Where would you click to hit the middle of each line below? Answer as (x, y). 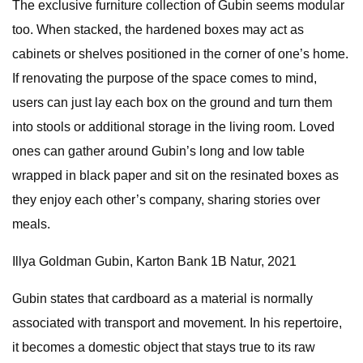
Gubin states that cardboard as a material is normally (162, 299)
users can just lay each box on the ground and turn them (172, 102)
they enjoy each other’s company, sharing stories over (166, 200)
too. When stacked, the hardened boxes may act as (158, 30)
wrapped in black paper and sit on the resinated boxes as (175, 175)
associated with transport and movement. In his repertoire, (177, 323)
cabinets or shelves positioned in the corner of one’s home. (180, 54)
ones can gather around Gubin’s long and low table (158, 151)
